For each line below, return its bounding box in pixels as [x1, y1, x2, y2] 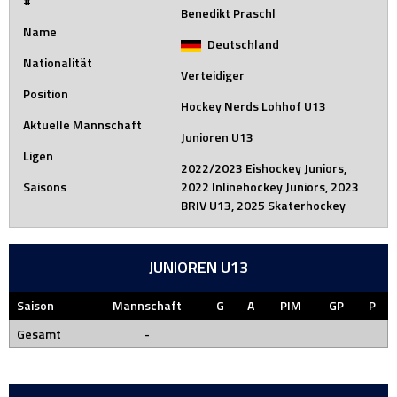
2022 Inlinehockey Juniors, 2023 [181, 177, 360, 196]
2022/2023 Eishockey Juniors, [181, 159, 347, 177]
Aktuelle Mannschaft [23, 115, 142, 134]
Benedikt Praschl [181, 4, 276, 22]
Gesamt [17, 323, 61, 343]
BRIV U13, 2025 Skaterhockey [181, 196, 346, 214]
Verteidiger [181, 66, 245, 84]
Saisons [23, 177, 66, 196]
